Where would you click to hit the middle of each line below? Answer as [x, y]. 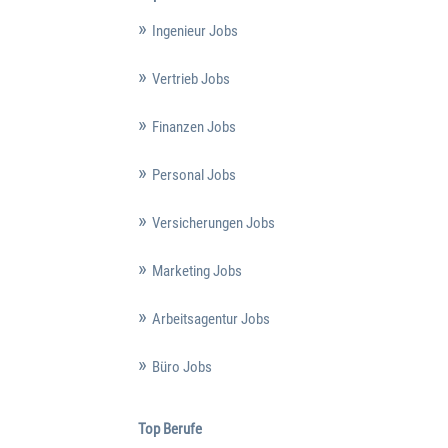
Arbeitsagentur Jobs [210, 318]
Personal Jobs [193, 174]
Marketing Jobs [196, 270]
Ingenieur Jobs [194, 30]
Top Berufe [169, 428]
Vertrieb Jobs [190, 78]
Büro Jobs [181, 366]
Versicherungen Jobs [213, 222]
